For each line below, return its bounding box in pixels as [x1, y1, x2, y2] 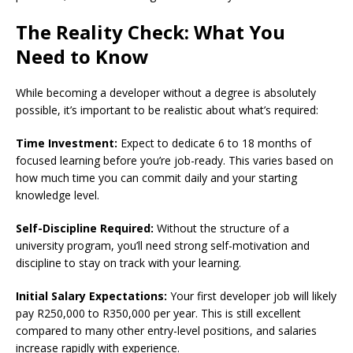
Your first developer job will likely [167, 288, 336, 304]
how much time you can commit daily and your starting [16, 170, 297, 186]
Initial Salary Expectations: [16, 288, 167, 304]
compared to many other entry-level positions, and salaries [16, 323, 317, 339]
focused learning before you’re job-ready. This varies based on [16, 153, 333, 169]
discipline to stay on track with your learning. [16, 255, 241, 271]
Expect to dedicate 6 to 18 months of [117, 136, 311, 151]
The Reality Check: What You [16, 19, 285, 46]
